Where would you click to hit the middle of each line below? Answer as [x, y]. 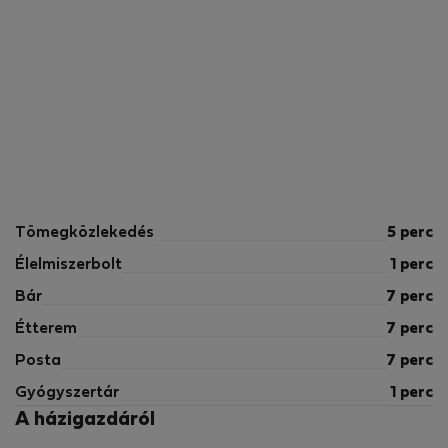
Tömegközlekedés [84, 233]
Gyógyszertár [67, 393]
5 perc [410, 233]
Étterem [46, 329]
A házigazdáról [85, 420]
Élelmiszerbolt [68, 265]
